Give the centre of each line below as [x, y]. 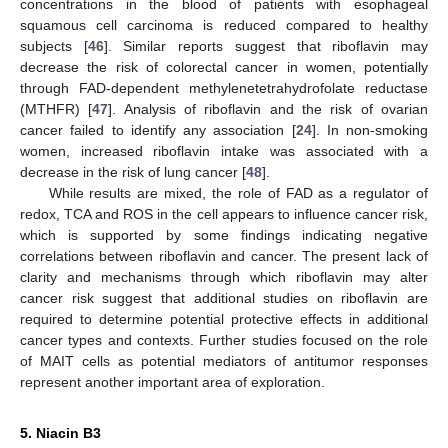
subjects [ [54, 46]
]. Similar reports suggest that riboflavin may [266, 46]
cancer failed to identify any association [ [158, 130]
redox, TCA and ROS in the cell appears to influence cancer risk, [224, 214]
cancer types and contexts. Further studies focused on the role [224, 340]
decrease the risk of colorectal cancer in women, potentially [224, 67]
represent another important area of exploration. [172, 382]
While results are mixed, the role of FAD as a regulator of [238, 193]
